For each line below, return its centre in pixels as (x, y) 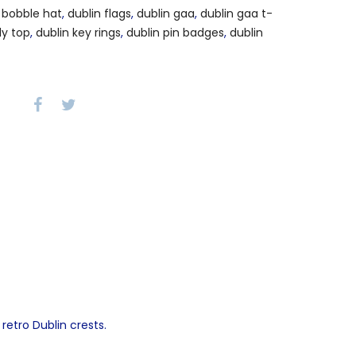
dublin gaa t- (236, 14)
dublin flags (99, 14)
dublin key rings (78, 33)
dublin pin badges (175, 33)
